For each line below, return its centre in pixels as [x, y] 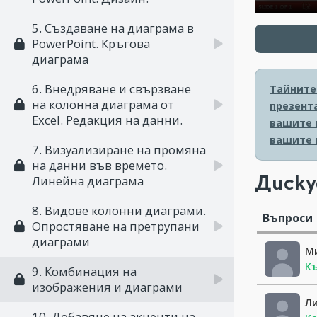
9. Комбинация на [84, 271]
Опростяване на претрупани [116, 226]
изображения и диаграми [107, 287]
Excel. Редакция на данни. [107, 120]
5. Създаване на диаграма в [113, 28]
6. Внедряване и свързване [111, 89]
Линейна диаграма [88, 181]
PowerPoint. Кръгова [91, 44]
